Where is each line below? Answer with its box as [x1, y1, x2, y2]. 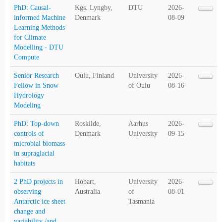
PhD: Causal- [14, 4, 51, 12]
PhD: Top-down [14, 120, 59, 128]
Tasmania [128, 198, 155, 206]
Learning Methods [14, 24, 65, 32]
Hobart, [75, 178, 96, 186]
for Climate [14, 34, 46, 42]
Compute [14, 54, 39, 61]
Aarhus [128, 120, 148, 128]
